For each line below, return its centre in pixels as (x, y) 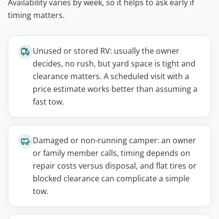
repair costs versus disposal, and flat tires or (115, 165)
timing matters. (36, 15)
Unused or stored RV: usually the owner (106, 51)
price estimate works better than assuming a (115, 89)
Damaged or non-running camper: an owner (114, 140)
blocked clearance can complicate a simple (111, 178)
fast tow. (48, 101)
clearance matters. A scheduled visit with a (111, 76)
